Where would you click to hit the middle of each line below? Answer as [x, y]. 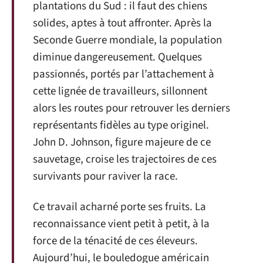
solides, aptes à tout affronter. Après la [122, 23]
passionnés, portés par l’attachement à [124, 74]
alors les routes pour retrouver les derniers [131, 108]
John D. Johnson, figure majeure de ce [122, 142]
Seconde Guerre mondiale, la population [127, 40]
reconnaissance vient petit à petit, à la [121, 224]
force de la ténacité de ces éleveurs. [115, 241]
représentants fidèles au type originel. [121, 125]
